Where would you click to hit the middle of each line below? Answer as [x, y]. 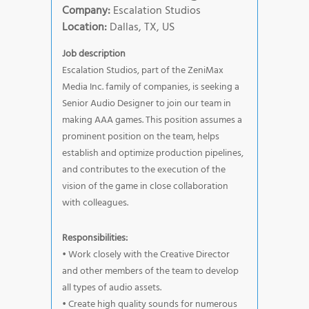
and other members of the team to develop [150, 271]
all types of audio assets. [112, 288]
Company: [86, 11]
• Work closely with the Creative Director [146, 255]
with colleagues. [95, 203]
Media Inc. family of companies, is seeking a [151, 87]
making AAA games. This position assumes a [152, 120]
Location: [84, 27]
